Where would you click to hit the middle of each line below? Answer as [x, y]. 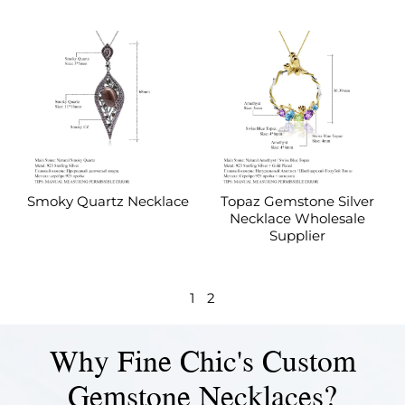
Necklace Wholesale [297, 219]
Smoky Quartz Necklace [108, 202]
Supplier [297, 236]
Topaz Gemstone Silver [297, 202]
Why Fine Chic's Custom [202, 361]
